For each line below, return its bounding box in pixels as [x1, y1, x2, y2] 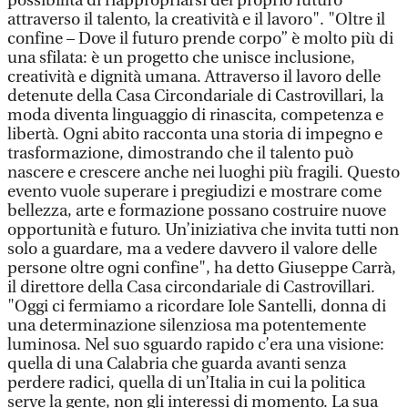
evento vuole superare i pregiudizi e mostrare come [7, 182, 382, 201]
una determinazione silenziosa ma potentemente [7, 316, 366, 335]
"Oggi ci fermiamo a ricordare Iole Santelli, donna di [7, 297, 386, 316]
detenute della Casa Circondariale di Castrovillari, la [7, 87, 383, 106]
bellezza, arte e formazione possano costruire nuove [7, 201, 386, 220]
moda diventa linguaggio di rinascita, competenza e [7, 106, 383, 125]
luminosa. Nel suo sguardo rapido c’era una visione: [7, 335, 384, 354]
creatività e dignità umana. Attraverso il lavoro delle [7, 67, 381, 87]
